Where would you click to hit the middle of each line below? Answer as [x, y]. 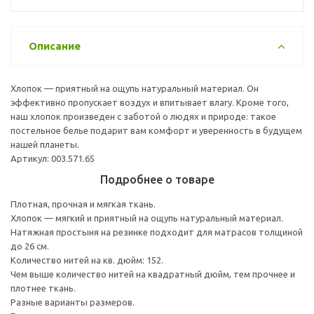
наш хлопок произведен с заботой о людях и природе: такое [143, 116]
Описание [55, 46]
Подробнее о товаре [157, 179]
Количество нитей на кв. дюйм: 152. [87, 260]
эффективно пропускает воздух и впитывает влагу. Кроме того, [150, 102]
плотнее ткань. [43, 288]
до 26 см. [30, 246]
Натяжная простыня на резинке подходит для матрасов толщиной [157, 232]
